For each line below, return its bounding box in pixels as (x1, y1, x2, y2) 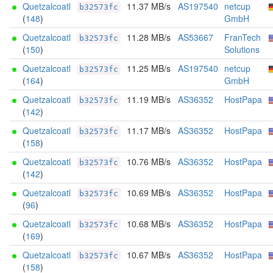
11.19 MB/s (127, 93, 171, 105)
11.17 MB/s (127, 124, 171, 136)
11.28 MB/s (127, 31, 171, 43)
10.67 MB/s (127, 249, 171, 261)
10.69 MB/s (127, 186, 171, 199)
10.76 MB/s (127, 155, 171, 168)
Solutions (224, 43, 260, 55)
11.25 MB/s (127, 62, 171, 74)
